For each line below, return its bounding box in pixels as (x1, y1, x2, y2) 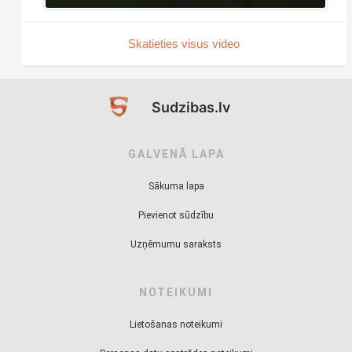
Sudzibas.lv (152, 98, 230, 115)
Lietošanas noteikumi (130, 318, 222, 330)
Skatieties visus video (128, 36, 240, 50)
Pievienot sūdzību (138, 209, 214, 221)
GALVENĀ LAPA (127, 147, 225, 160)
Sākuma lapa (148, 180, 204, 192)
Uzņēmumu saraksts (130, 238, 222, 250)
